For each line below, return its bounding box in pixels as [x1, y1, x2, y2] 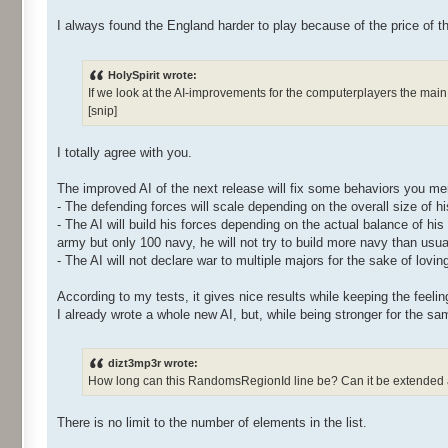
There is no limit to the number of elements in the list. [57, 414, 367, 430]
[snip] [88, 103, 117, 118]
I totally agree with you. [57, 144, 192, 160]
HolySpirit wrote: [108, 68, 197, 81]
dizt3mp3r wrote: [108, 356, 198, 369]
